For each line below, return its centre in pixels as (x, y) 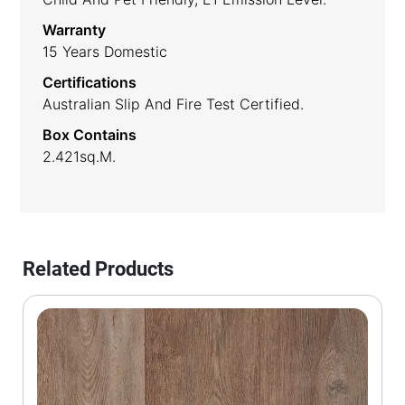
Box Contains (90, 134)
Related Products (98, 268)
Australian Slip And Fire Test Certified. (174, 104)
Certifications (90, 82)
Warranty (75, 29)
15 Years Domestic (105, 51)
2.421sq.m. (80, 156)
